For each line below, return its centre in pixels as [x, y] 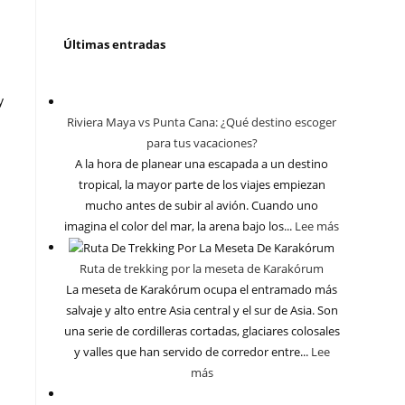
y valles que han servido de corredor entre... [192, 352]
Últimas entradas [114, 45]
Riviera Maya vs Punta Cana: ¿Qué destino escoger [202, 122]
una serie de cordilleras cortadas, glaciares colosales [202, 331]
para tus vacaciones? [202, 143]
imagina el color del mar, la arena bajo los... [179, 226]
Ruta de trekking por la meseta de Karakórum [202, 269]
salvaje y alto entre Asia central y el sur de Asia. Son [202, 311]
